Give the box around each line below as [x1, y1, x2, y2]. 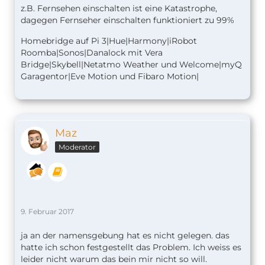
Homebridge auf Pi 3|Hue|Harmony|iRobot [21, 35, 197, 47]
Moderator [59, 143, 96, 152]
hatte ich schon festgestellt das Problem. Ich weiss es [21, 241, 241, 253]
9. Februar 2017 [21, 206, 74, 216]
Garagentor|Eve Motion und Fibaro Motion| [21, 71, 199, 82]
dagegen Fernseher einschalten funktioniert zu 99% [21, 15, 234, 26]
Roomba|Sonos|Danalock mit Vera [21, 47, 163, 59]
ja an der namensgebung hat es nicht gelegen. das [21, 230, 230, 241]
